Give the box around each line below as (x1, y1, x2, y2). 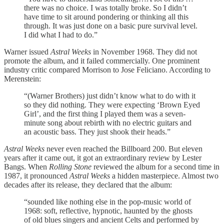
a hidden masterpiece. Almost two (110, 171, 218, 180)
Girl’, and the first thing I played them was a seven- (24, 109, 185, 118)
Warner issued (4, 47, 50, 56)
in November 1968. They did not (91, 47, 197, 56)
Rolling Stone (49, 162, 91, 171)
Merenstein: (4, 74, 41, 83)
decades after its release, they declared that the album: (4, 180, 172, 189)
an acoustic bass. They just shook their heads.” (24, 127, 170, 136)
